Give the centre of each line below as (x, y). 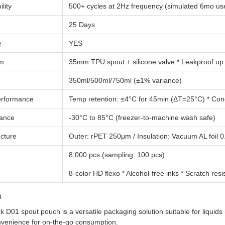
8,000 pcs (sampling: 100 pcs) (117, 155)
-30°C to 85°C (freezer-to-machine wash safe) (142, 118)
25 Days (82, 25)
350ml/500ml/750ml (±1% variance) (125, 80)
